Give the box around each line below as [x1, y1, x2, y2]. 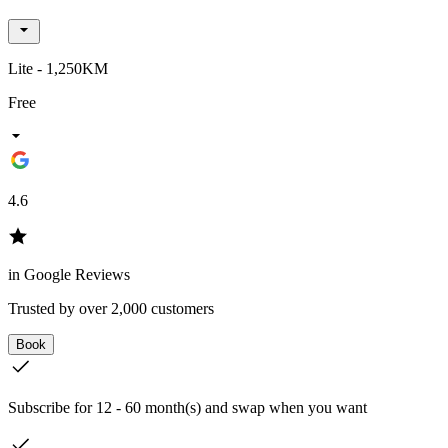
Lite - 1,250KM [8, 59, 108, 77]
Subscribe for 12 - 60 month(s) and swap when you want [8, 398, 367, 416]
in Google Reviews [8, 265, 130, 283]
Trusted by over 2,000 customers [8, 299, 214, 317]
